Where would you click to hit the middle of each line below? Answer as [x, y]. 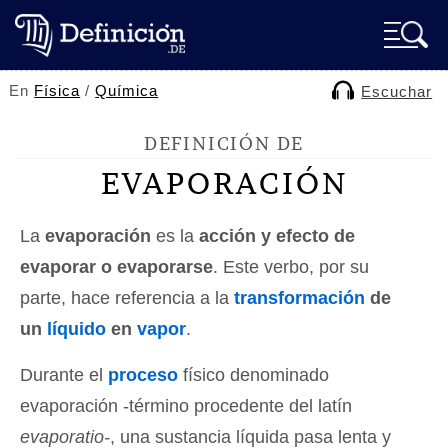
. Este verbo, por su [291, 267]
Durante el [64, 375]
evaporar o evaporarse [116, 267]
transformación [299, 298]
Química [127, 90]
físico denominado [253, 375]
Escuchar [397, 91]
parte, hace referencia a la [127, 298]
